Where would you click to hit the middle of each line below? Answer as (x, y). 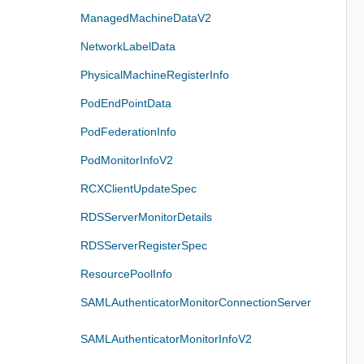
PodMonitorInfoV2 (127, 160)
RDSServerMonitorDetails (147, 217)
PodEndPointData (126, 103)
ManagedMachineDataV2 (146, 17)
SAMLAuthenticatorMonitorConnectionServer (196, 302)
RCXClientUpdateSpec (139, 188)
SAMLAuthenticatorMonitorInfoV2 (167, 339)
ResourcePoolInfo (127, 273)
